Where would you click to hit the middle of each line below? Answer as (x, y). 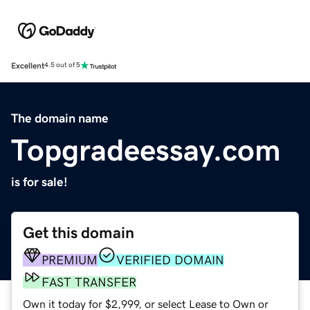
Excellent (28, 65)
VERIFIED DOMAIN (170, 260)
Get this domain (79, 232)
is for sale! (39, 182)
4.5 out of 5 (62, 65)
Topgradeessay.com (146, 150)
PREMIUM (70, 260)
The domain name (60, 118)
